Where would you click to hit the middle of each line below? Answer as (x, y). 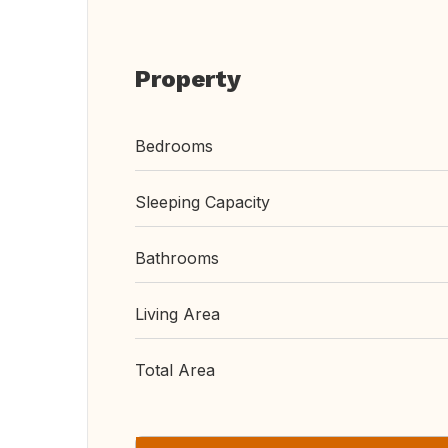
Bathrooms (177, 258)
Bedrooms (174, 146)
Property (188, 79)
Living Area (177, 314)
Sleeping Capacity (202, 202)
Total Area (175, 370)
